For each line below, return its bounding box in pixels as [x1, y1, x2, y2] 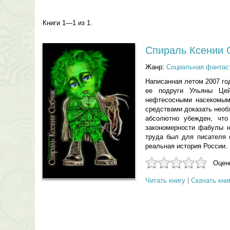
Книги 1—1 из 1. [42, 19, 92, 27]
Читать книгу [145, 177, 185, 184]
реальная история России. [145, 142, 227, 150]
